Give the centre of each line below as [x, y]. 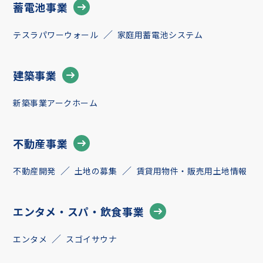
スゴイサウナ [92, 239]
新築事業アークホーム [55, 103]
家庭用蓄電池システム [160, 35]
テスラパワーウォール [56, 35]
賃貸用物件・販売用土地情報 [191, 171]
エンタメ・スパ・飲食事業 [79, 211]
